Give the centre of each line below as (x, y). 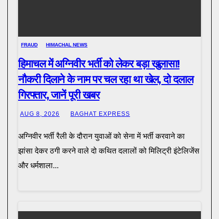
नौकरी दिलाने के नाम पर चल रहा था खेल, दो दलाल (106, 79)
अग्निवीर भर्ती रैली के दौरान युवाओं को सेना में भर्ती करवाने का (101, 136)
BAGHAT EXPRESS (100, 114)
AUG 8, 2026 (40, 114)
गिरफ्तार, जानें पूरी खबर (59, 95)
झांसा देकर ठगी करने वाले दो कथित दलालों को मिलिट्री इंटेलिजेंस (109, 151)
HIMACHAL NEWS (67, 44)
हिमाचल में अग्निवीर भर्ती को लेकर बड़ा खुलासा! (99, 64)
